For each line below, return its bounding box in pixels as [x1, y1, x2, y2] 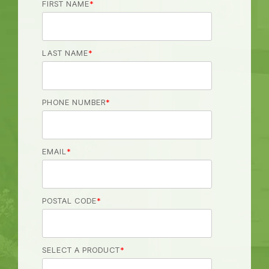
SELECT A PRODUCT [42, 245, 120, 255]
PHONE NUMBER [42, 97, 106, 107]
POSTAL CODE [42, 196, 97, 206]
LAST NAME [42, 48, 88, 58]
